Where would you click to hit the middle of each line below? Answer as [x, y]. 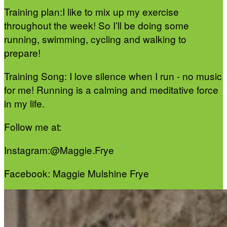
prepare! [22, 53]
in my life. [24, 103]
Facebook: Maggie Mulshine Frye [77, 173]
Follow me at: [33, 127]
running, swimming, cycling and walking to [95, 39]
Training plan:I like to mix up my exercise [91, 12]
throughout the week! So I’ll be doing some [97, 25]
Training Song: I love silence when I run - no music [113, 76]
